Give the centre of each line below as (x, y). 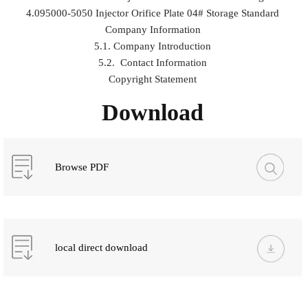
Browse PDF (81, 167)
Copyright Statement (153, 79)
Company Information (153, 30)
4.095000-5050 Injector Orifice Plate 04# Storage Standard (153, 13)
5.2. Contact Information (153, 63)
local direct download (101, 247)
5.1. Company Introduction (153, 46)
